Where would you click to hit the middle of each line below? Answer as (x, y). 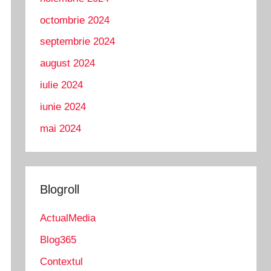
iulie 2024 (62, 85)
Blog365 (58, 240)
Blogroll (60, 189)
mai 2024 (61, 128)
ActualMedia (68, 218)
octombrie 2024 (75, 20)
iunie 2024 (63, 106)
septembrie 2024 (78, 42)
